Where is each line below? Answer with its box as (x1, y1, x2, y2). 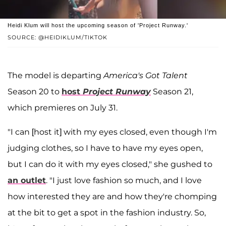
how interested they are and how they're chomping (8, 192, 217, 202)
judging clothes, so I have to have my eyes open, (8, 143, 203, 153)
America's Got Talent (103, 71, 188, 81)
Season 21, (153, 87, 193, 97)
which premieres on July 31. (8, 103, 118, 113)
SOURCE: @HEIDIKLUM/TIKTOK (8, 34, 107, 41)
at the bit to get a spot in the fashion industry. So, (8, 208, 206, 218)
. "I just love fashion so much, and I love (46, 176, 202, 186)
